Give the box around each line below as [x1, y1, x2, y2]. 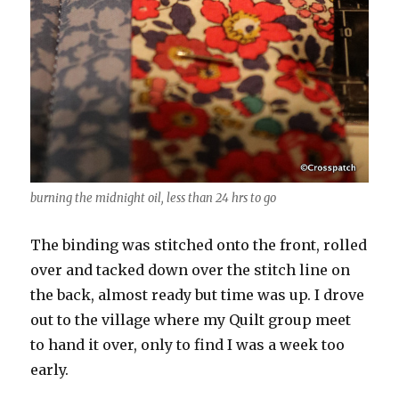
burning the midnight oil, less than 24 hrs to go [30, 191, 277, 207]
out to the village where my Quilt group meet [30, 311, 352, 330]
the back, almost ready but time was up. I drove [30, 286, 365, 305]
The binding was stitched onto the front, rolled [30, 236, 368, 255]
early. [30, 361, 69, 379]
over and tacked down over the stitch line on [30, 261, 351, 280]
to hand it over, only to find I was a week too [30, 336, 346, 354]
